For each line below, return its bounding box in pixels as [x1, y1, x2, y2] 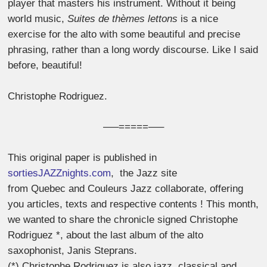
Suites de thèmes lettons [67, 13, 178, 25]
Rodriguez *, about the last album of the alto [8, 229, 204, 241]
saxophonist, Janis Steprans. [8, 244, 138, 256]
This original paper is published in [8, 151, 157, 163]
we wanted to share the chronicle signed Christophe [8, 213, 238, 225]
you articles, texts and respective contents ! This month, [8, 198, 259, 210]
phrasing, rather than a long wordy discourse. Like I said [8, 44, 259, 56]
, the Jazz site [111, 167, 178, 179]
